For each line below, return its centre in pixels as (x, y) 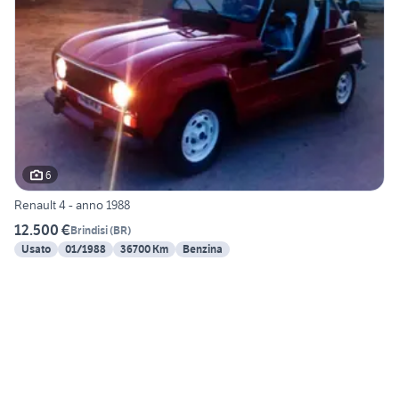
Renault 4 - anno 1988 (72, 205)
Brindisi (89, 230)
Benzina (203, 249)
